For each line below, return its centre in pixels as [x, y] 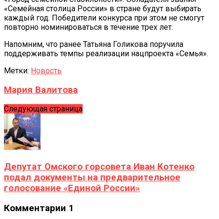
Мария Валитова [41, 90]
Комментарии [36, 208]
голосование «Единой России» [72, 188]
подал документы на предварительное [92, 178]
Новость [46, 70]
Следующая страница [43, 109]
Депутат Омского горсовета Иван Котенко [99, 167]
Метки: [16, 70]
